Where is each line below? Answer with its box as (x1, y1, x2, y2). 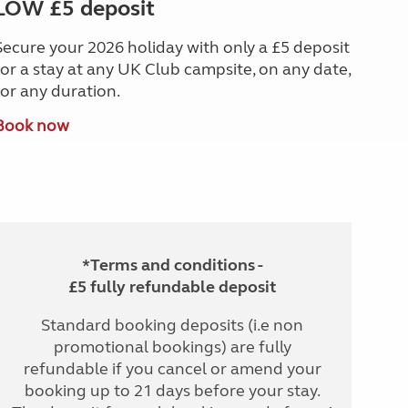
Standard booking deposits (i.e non (41, 314, 304, 335)
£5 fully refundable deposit (68, 276, 277, 297)
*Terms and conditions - (81, 254, 263, 275)
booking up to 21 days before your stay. (24, 380, 321, 401)
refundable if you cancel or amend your (23, 358, 321, 379)
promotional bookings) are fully (53, 336, 291, 357)
